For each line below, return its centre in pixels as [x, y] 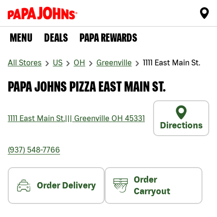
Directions [181, 125]
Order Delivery [66, 186]
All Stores [25, 63]
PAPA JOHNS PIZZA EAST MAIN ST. [87, 86]
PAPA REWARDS [108, 38]
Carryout [152, 191]
